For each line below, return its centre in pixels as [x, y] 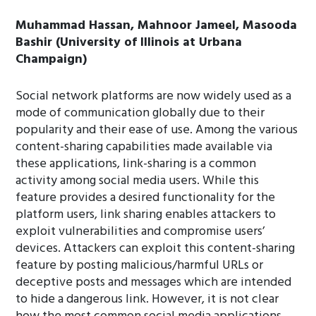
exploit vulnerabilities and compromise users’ [140, 232]
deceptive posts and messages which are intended [154, 282]
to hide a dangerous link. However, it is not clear [147, 299]
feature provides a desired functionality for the [146, 198]
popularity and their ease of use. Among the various [157, 130]
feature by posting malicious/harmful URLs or [140, 266]
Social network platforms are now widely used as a [154, 96]
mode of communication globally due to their [140, 113]
